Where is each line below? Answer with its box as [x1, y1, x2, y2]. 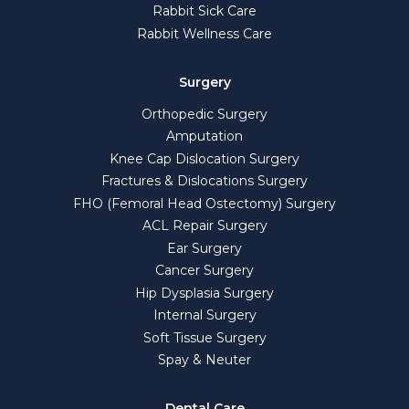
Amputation [166, 128, 243, 145]
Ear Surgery [167, 239, 242, 257]
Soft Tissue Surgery [142, 329, 267, 346]
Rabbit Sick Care [152, 3, 257, 20]
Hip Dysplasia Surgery [135, 284, 274, 301]
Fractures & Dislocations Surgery [101, 173, 308, 190]
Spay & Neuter [158, 351, 251, 369]
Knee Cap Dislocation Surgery [110, 150, 299, 167]
